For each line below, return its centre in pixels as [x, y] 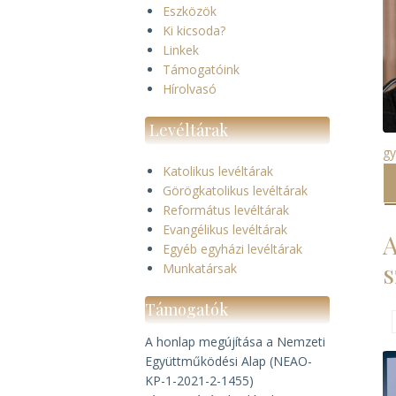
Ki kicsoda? [194, 30]
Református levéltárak [226, 210]
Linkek [181, 50]
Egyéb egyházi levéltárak [233, 249]
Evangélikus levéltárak [225, 229]
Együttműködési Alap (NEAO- [229, 361]
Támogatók [187, 309]
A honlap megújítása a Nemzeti [236, 342]
